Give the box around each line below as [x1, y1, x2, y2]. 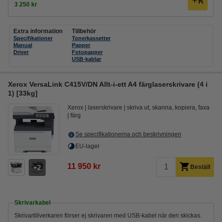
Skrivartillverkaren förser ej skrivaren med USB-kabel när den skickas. [14, 212, 202, 219]
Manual [13, 42, 32, 48]
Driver [13, 49, 29, 55]
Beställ [190, 164, 210, 170]
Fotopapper [72, 49, 103, 55]
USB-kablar [72, 56, 102, 62]
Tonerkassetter [72, 35, 111, 41]
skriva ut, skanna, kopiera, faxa [127, 104, 210, 111]
